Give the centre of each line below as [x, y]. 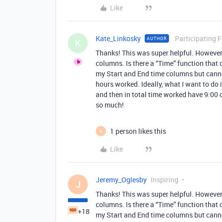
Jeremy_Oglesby [121, 180]
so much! [110, 105]
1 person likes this [138, 131]
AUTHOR [157, 38]
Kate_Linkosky [118, 38]
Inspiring [165, 180]
